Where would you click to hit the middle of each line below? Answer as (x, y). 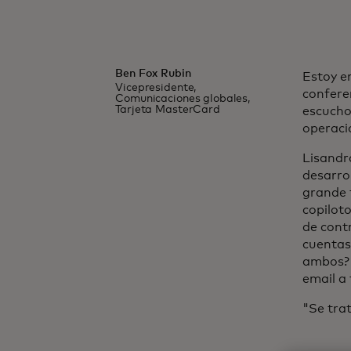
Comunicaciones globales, (183, 98)
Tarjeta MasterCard (168, 109)
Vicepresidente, (156, 87)
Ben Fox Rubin (153, 73)
